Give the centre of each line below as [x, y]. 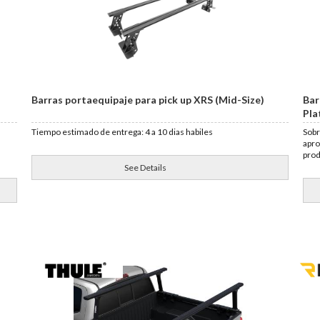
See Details [146, 167]
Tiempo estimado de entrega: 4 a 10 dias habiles [122, 132]
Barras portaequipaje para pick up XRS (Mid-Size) [148, 100]
